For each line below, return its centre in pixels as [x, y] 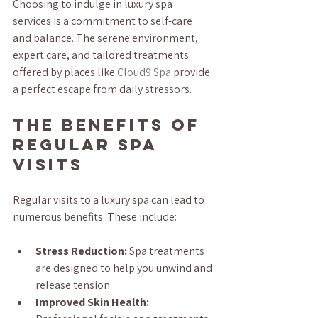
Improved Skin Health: [92, 302]
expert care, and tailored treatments [102, 55]
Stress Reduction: [81, 251]
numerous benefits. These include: [95, 216]
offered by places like [65, 72]
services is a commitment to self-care [104, 21]
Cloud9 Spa [144, 72]
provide [192, 72]
